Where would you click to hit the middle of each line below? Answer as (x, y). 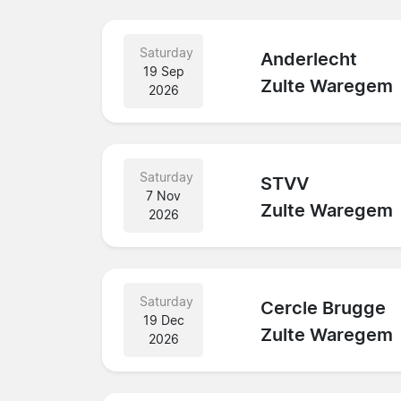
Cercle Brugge (324, 308)
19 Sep (163, 71)
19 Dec (163, 320)
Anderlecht (309, 60)
